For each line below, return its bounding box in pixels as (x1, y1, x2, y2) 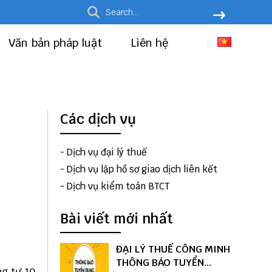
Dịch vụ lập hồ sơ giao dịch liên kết (66, 163, 217, 175)
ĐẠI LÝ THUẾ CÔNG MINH (115, 243, 230, 256)
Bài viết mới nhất (59, 209, 173, 228)
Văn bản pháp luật (8, 36, 105, 50)
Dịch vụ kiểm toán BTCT (66, 180, 169, 192)
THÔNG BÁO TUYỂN (115, 256, 204, 270)
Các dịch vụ (59, 110, 136, 128)
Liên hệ (131, 36, 168, 50)
